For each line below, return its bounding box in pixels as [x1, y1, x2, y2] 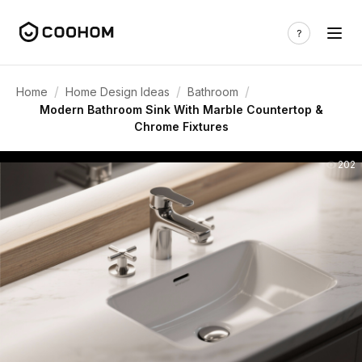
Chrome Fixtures [133, 120, 229, 133]
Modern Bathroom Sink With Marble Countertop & [39, 103, 323, 116]
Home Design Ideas [65, 84, 170, 99]
